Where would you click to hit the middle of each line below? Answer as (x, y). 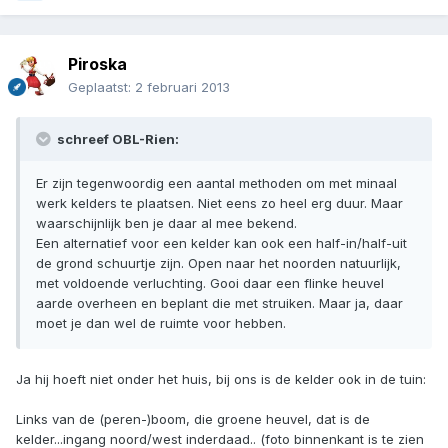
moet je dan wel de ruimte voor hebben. (161, 323)
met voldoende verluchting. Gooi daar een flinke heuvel (210, 283)
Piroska (97, 64)
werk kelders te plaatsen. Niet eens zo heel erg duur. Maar (219, 203)
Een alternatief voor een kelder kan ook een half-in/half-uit (221, 243)
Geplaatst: (101, 87)
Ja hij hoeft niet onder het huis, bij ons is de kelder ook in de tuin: (221, 379)
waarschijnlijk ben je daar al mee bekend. (166, 223)
